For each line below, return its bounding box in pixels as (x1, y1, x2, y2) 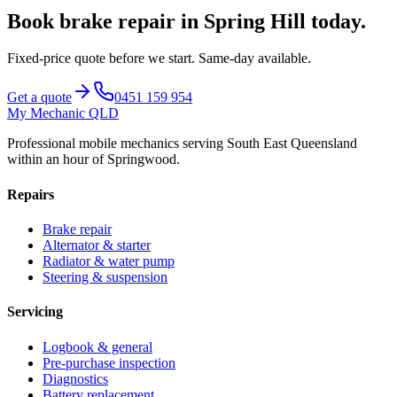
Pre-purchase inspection (43, 354, 175, 370)
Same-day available (198, 51, 307, 66)
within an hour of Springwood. (7, 152, 180, 167)
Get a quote (7, 90, 72, 105)
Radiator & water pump (43, 253, 175, 269)
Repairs (7, 186, 54, 202)
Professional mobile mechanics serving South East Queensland (7, 136, 357, 152)
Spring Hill (204, 9, 306, 33)
